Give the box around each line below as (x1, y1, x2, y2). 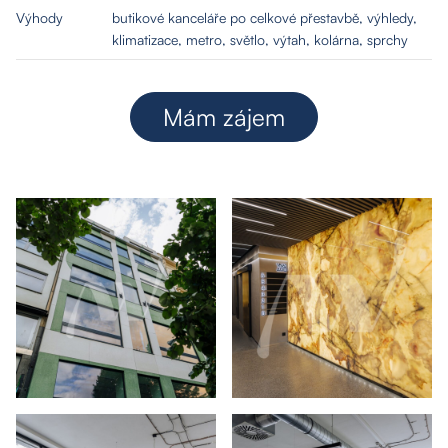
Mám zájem (163, 101, 285, 132)
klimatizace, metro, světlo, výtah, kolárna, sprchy (112, 30, 408, 48)
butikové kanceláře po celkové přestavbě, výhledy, (112, 8, 417, 26)
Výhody (16, 8, 63, 26)
